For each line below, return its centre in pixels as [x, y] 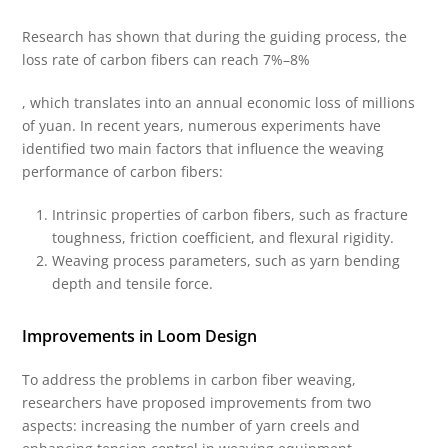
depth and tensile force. [133, 284]
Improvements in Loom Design [140, 336]
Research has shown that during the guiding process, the [215, 37]
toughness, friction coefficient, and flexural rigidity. [223, 238]
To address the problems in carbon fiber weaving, [189, 380]
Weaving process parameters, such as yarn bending [226, 261]
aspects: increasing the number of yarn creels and [191, 426]
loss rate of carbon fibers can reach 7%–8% [166, 60]
